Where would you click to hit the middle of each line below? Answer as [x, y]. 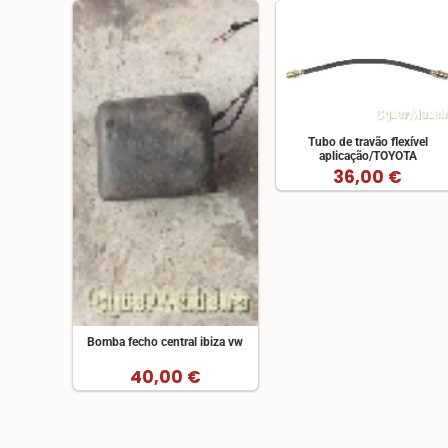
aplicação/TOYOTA [367, 155]
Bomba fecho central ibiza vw [165, 341]
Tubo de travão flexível [367, 141]
